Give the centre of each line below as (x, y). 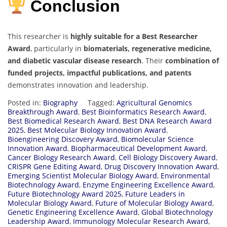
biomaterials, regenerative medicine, (148, 48)
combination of (192, 60)
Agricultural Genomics (154, 102)
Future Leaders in (155, 194)
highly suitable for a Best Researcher (134, 36)
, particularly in (57, 48)
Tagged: (102, 102)
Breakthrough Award (43, 111)
